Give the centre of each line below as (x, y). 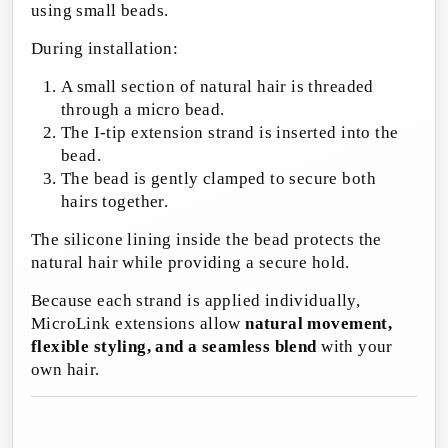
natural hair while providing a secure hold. (190, 263)
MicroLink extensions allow (138, 324)
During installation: (105, 49)
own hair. (65, 370)
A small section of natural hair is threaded (217, 87)
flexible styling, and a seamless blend (174, 347)
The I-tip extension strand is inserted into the (230, 133)
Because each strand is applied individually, (196, 301)
